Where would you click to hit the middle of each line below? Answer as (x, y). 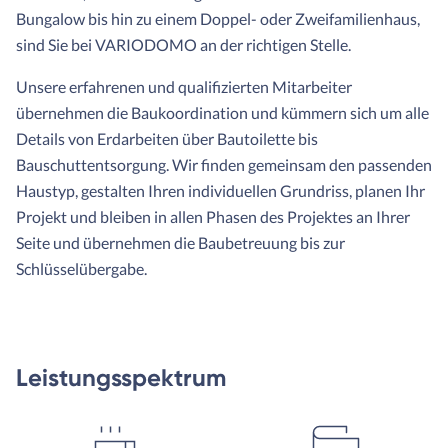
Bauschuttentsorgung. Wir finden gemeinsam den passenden (224, 165)
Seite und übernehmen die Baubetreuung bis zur (180, 243)
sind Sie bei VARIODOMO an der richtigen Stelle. (183, 45)
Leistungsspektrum (121, 378)
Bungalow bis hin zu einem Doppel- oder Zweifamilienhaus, (218, 19)
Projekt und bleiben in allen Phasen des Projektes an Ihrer (213, 217)
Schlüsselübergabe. (81, 269)
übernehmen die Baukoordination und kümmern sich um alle (222, 113)
